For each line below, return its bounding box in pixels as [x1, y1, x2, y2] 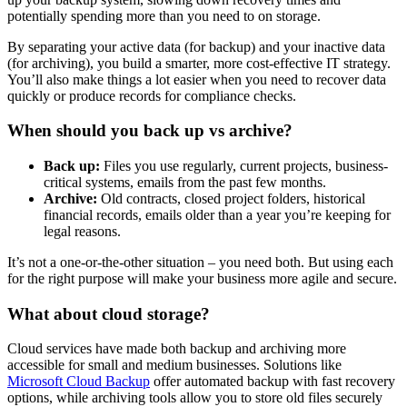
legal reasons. [44, 223, 121, 239]
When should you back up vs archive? [7, 121, 293, 141]
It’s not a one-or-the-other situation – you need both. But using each [7, 253, 393, 270]
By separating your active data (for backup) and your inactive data [7, 38, 385, 55]
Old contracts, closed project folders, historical [97, 190, 365, 206]
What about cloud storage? [7, 303, 210, 323]
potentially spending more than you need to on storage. [7, 7, 321, 24]
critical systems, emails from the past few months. [44, 174, 326, 190]
